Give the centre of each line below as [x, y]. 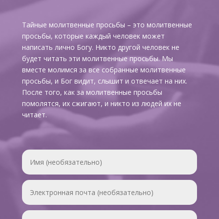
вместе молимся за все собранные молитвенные [104, 70]
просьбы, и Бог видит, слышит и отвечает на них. [104, 81]
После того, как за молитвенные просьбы [92, 92]
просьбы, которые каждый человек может [93, 36]
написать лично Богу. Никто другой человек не [100, 47]
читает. [34, 115]
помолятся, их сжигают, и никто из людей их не [101, 103]
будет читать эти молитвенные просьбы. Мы [97, 58]
